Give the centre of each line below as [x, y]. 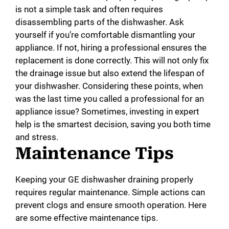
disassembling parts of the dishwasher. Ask [100, 22]
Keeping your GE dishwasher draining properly [104, 179]
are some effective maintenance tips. [87, 217]
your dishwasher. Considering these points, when [109, 86]
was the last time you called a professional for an [110, 98]
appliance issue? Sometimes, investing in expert [107, 111]
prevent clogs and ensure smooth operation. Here [111, 205]
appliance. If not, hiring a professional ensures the [111, 47]
